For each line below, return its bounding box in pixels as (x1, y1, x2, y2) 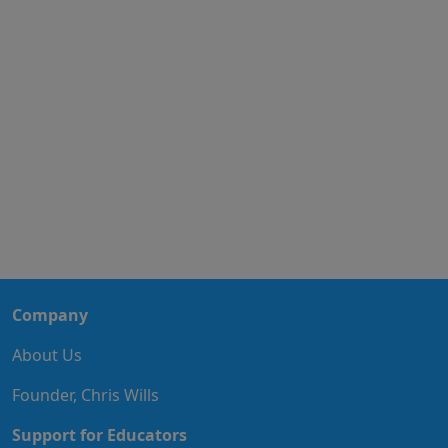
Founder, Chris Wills (12, 383, 159, 406)
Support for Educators (12, 423, 187, 446)
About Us (12, 343, 82, 366)
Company (12, 303, 88, 326)
